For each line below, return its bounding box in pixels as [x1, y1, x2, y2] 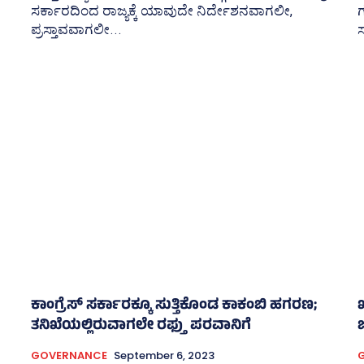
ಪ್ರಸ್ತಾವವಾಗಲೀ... [31, 20, 122, 37]
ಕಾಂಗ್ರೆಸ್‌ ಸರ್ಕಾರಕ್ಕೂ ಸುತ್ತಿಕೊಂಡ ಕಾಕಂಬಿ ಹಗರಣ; [31, 294, 317, 319]
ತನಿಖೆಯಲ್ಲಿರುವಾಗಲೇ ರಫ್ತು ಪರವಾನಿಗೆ [31, 314, 251, 340]
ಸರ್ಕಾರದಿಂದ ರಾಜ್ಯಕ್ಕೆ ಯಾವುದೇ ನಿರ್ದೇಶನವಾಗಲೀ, [31, 2, 292, 19]
